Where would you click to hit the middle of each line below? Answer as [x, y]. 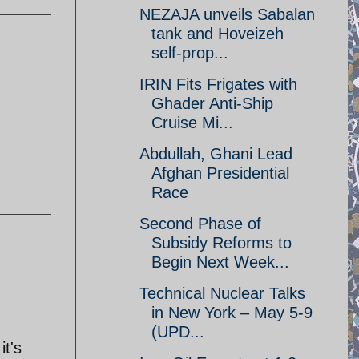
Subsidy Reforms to [222, 243]
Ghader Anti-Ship [212, 103]
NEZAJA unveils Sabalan [227, 14]
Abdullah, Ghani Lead [216, 154]
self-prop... [190, 53]
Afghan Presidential [220, 173]
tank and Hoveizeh [218, 34]
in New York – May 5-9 [232, 313]
